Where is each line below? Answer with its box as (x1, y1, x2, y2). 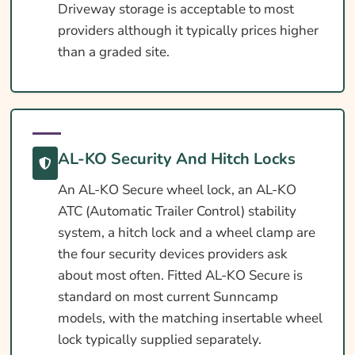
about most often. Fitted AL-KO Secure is (57, 266, 303, 285)
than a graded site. (57, 43, 170, 62)
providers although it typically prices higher (57, 21, 319, 40)
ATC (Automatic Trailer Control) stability (57, 202, 296, 221)
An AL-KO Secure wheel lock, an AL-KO (57, 181, 296, 200)
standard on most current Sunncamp (57, 288, 278, 307)
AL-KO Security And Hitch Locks (57, 148, 296, 170)
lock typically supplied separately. (57, 330, 261, 349)
